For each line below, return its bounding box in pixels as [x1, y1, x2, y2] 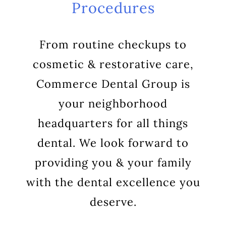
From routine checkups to [39, 37, 187, 51]
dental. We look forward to [37, 136, 189, 150]
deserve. [89, 195, 137, 209]
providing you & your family [34, 155, 192, 169]
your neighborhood [59, 96, 167, 110]
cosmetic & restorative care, [32, 57, 194, 71]
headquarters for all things [38, 116, 188, 130]
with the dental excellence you [26, 175, 200, 189]
